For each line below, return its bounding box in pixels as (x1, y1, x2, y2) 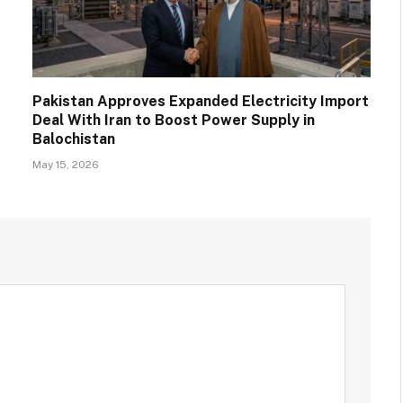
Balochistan (32, 130, 115, 148)
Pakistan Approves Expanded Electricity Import (32, 92, 369, 110)
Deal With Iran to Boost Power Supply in (32, 111, 315, 129)
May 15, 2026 (32, 157, 99, 171)
